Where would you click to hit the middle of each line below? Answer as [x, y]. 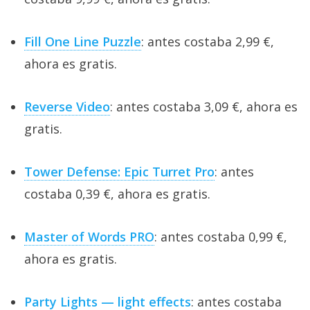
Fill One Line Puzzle [83, 42]
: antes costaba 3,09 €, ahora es [204, 107]
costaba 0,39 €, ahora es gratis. [117, 194]
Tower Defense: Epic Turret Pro [119, 172]
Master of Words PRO [89, 237]
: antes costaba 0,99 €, [221, 237]
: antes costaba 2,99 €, [208, 42]
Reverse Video [67, 107]
